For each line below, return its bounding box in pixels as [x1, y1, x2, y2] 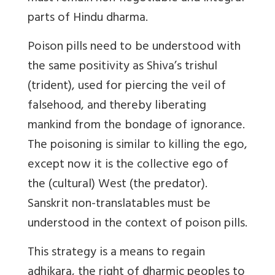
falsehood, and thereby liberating [28, 95, 206, 118]
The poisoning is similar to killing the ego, [28, 134, 247, 157]
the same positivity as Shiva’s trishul [28, 55, 217, 79]
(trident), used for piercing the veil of [28, 75, 226, 98]
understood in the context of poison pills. [28, 212, 247, 236]
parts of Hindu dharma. [28, 7, 148, 30]
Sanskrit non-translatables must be [28, 193, 211, 216]
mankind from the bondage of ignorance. [28, 114, 245, 137]
